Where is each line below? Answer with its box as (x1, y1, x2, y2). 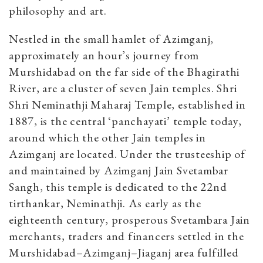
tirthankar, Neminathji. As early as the (9, 195, 201, 211)
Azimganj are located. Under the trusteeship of (9, 146, 245, 161)
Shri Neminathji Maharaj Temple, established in (9, 96, 246, 112)
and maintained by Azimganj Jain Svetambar (9, 162, 228, 178)
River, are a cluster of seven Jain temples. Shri (9, 80, 237, 96)
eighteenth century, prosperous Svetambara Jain (9, 211, 250, 227)
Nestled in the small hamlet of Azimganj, (9, 31, 214, 46)
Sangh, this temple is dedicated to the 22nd (9, 178, 227, 194)
